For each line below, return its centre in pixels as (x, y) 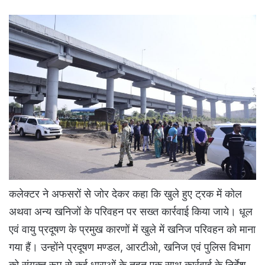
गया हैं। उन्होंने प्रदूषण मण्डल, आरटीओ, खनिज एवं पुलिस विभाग (130, 247)
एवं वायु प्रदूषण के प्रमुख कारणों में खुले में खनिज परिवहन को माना (132, 230)
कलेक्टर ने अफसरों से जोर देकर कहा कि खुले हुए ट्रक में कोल (125, 194)
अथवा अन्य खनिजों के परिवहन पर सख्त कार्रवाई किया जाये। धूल (131, 212)
